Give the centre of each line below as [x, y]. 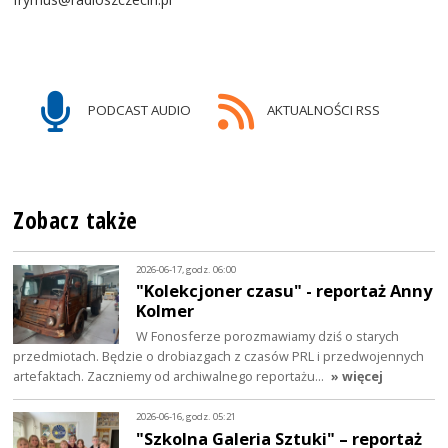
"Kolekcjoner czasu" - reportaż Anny [284, 291]
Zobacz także [75, 221]
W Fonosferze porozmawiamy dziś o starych [268, 336]
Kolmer [165, 311]
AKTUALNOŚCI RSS [321, 110]
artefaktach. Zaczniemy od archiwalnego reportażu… [170, 376]
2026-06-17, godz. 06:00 [186, 269]
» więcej [357, 376]
